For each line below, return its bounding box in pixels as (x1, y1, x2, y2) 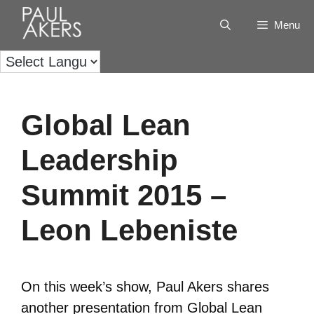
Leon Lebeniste (21, 214, 238, 247)
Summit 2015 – (21, 179, 226, 212)
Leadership (21, 144, 178, 177)
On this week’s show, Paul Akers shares (21, 279, 269, 294)
